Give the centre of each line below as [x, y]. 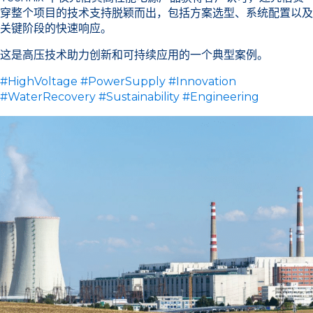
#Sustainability [139, 97]
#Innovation [202, 81]
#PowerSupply [123, 81]
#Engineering [221, 97]
